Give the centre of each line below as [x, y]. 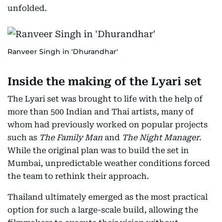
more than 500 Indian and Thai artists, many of [101, 112]
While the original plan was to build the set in [98, 150]
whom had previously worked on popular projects [108, 125]
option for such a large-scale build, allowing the [103, 210]
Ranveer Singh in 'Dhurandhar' [63, 52]
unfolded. [27, 8]
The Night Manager [161, 138]
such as [23, 138]
